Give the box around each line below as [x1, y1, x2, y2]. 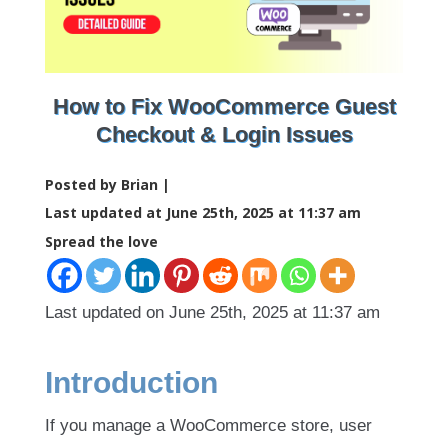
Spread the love [45, 232, 158, 252]
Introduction [45, 366, 218, 400]
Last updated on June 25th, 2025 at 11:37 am [45, 303, 380, 323]
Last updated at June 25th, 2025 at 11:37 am [45, 203, 361, 223]
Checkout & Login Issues [95, 122, 353, 148]
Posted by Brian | [45, 175, 170, 195]
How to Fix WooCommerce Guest [52, 94, 396, 120]
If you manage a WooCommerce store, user [45, 416, 372, 436]
